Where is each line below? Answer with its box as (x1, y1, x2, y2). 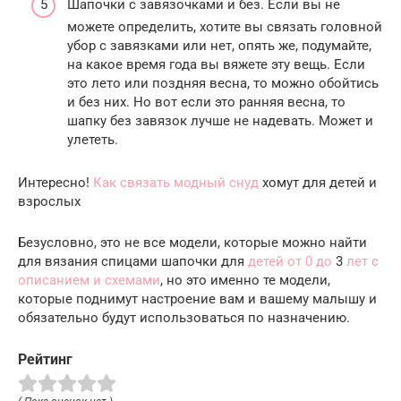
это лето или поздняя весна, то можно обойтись (67, 75, 379, 92)
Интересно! (18, 175, 93, 192)
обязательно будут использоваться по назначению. (18, 310, 350, 327)
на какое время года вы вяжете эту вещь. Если (67, 56, 365, 73)
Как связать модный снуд (93, 175, 259, 192)
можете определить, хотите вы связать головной (67, 19, 382, 36)
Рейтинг (18, 351, 73, 369)
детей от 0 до (248, 253, 332, 270)
